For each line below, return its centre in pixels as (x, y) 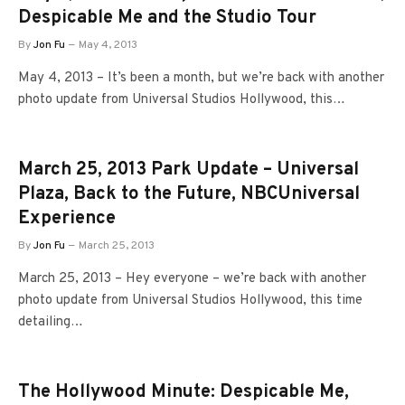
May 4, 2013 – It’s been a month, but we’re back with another (201, 78)
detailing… (51, 322)
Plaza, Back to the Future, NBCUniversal (189, 194)
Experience (67, 219)
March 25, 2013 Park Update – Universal (188, 170)
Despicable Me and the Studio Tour (167, 18)
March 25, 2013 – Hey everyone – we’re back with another (192, 279)
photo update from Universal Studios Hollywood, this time (190, 301)
